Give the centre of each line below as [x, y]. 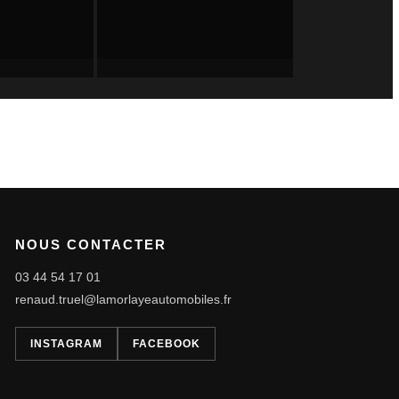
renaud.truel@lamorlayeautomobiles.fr [123, 299]
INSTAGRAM [66, 343]
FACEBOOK [166, 343]
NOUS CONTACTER [90, 244]
